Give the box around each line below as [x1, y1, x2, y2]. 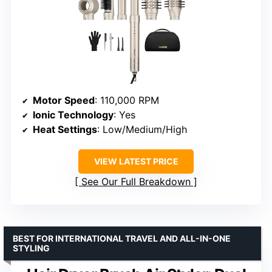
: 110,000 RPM [95, 94, 159, 107]
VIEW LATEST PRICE [93, 156, 178, 167]
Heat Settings [33, 123, 97, 136]
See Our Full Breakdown [81, 175, 191, 188]
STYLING [13, 243, 50, 254]
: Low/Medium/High [97, 123, 187, 136]
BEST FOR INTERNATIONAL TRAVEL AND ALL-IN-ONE [13, 233, 231, 244]
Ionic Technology [33, 109, 114, 121]
